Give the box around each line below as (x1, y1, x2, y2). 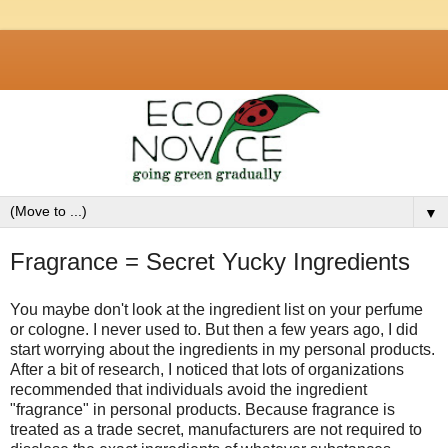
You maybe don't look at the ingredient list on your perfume (10, 301, 423, 319)
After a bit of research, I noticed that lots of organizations (10, 361, 404, 379)
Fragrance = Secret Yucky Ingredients (10, 248, 410, 276)
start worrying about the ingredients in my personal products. (10, 341, 435, 359)
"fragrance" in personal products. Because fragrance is (10, 401, 395, 419)
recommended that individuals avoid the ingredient (10, 381, 367, 399)
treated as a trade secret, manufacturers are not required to (10, 421, 422, 439)
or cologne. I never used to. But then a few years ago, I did (10, 321, 418, 339)
